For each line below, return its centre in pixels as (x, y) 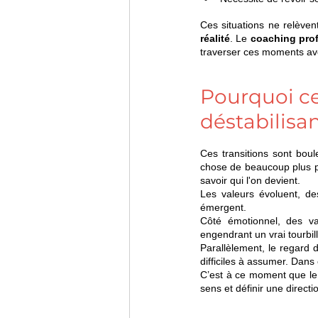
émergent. (223, 208)
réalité (215, 39)
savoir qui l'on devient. (250, 181)
